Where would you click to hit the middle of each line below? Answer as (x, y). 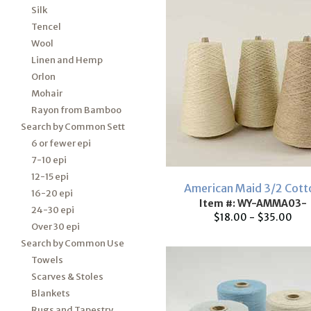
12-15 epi (50, 177)
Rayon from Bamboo (76, 110)
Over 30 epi (56, 227)
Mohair (47, 93)
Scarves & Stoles (67, 277)
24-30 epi (53, 210)
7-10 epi (49, 160)
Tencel (46, 27)
